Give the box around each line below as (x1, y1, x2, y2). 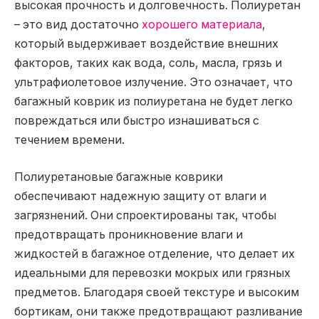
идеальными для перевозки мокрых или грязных (14, 266, 291, 280)
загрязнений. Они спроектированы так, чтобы (14, 208, 276, 222)
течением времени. (14, 133, 125, 147)
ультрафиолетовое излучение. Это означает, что (14, 75, 293, 90)
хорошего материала (142, 18, 262, 32)
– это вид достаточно (14, 18, 142, 32)
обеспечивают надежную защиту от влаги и (14, 189, 266, 203)
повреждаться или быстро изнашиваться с (14, 114, 259, 128)
